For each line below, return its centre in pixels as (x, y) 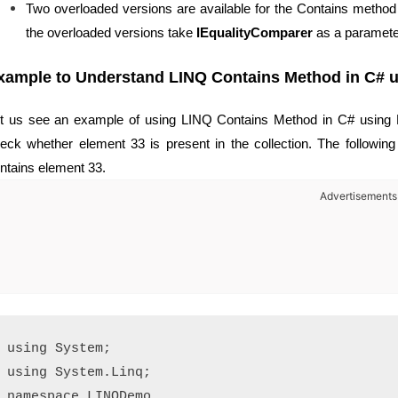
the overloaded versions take (111, 33)
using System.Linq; (79, 372)
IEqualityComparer (256, 33)
